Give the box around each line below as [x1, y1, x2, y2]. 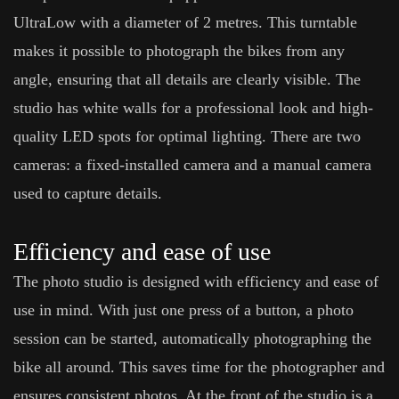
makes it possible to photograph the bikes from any [13, 42, 345, 60]
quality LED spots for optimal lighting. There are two [13, 127, 361, 145]
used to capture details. [13, 184, 162, 202]
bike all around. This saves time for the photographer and [13, 358, 385, 376]
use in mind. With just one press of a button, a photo [13, 301, 354, 319]
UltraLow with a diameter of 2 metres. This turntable [13, 13, 357, 31]
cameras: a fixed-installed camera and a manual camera [13, 156, 371, 174]
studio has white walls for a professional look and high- [13, 99, 373, 117]
